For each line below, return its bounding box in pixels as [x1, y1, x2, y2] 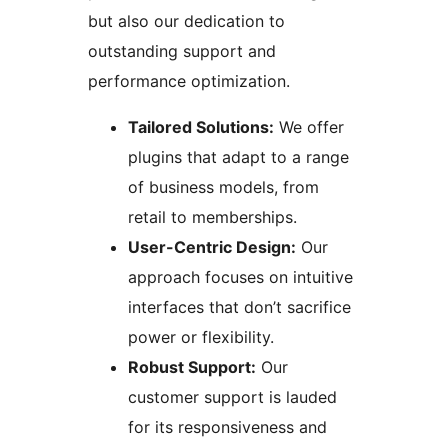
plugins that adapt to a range [128, 147, 349, 168]
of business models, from [128, 177, 319, 198]
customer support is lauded [128, 387, 337, 408]
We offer [274, 117, 344, 138]
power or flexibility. [128, 327, 274, 348]
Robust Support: [128, 357, 256, 378]
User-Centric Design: [128, 237, 296, 258]
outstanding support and [88, 41, 276, 62]
